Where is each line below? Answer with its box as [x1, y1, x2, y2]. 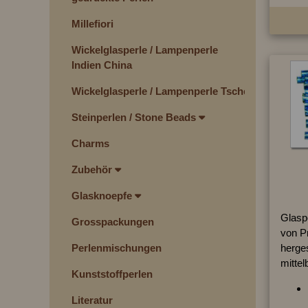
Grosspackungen [71, 216, 154, 228]
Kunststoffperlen [71, 268, 153, 280]
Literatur [71, 294, 113, 306]
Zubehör [71, 164, 115, 175]
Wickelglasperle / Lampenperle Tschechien [71, 85, 278, 97]
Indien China [71, 59, 132, 71]
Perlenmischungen [71, 242, 162, 254]
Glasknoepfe [71, 190, 135, 201]
